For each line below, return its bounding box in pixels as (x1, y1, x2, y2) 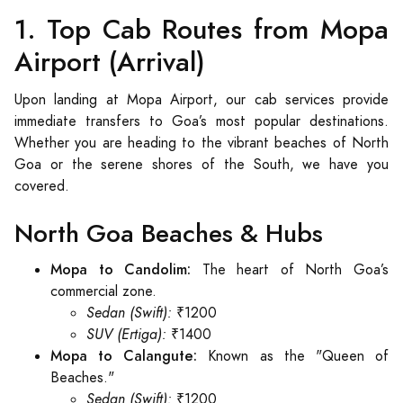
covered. (14, 176, 69, 196)
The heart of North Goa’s (191, 260, 390, 280)
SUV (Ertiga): (86, 325, 166, 345)
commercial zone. (50, 282, 157, 301)
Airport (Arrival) (14, 43, 205, 81)
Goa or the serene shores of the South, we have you (14, 155, 389, 175)
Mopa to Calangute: (50, 345, 198, 366)
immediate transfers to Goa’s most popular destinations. (14, 112, 389, 131)
